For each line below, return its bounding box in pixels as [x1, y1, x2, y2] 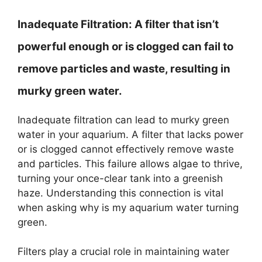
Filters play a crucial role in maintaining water [18, 246, 229, 257]
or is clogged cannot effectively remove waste [18, 143, 234, 155]
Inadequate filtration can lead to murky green [18, 113, 229, 126]
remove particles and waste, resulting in [18, 61, 230, 75]
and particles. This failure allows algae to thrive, [18, 157, 243, 170]
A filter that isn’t [132, 17, 219, 31]
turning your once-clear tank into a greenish [18, 172, 223, 184]
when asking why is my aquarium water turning [18, 201, 239, 213]
